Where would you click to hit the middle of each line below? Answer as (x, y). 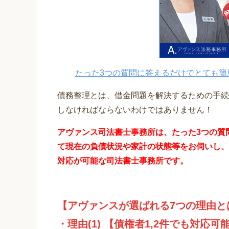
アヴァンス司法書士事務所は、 (114, 132)
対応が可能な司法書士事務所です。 (123, 161)
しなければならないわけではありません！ (135, 110)
